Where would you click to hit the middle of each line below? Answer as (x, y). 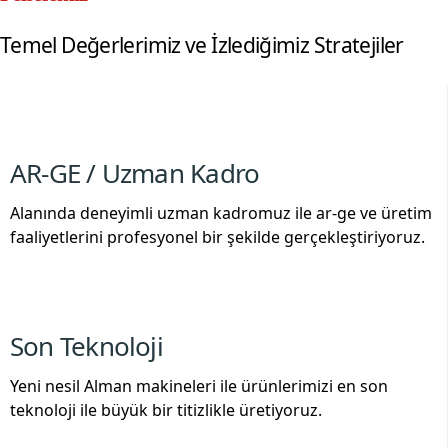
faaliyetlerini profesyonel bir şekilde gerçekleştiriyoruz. (217, 237)
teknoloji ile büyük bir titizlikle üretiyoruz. (166, 410)
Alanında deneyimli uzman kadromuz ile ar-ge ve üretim (221, 213)
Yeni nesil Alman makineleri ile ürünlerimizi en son (199, 386)
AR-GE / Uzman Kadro (135, 173)
